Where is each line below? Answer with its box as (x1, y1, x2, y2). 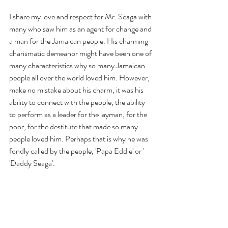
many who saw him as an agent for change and (9, 23, 153, 35)
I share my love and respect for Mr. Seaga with (9, 11, 153, 23)
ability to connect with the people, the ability (9, 96, 147, 108)
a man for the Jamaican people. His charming (9, 35, 150, 47)
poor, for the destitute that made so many (9, 121, 139, 133)
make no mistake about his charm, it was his (9, 84, 145, 96)
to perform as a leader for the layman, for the (9, 108, 149, 121)
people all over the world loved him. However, (9, 72, 151, 84)
